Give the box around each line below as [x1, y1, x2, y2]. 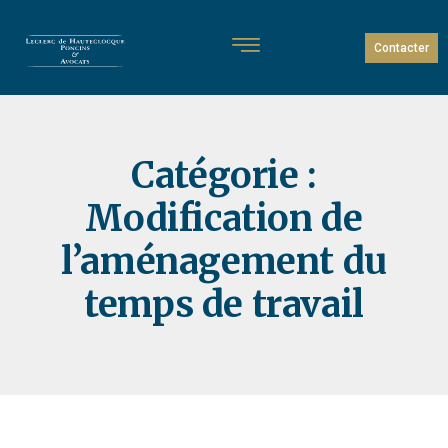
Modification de [85, 196, 363, 241]
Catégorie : [131, 153, 317, 198]
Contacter [373, 41, 429, 55]
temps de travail [84, 282, 364, 327]
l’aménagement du [61, 239, 387, 284]
